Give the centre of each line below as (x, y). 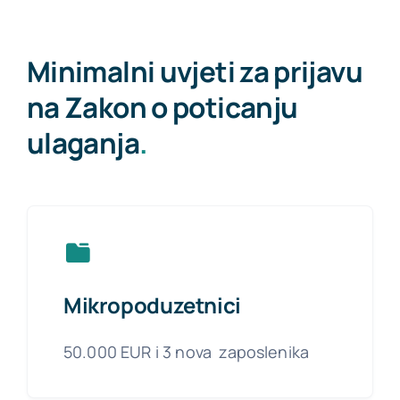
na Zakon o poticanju (162, 107)
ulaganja (83, 143)
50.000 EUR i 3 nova (141, 352)
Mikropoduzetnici (152, 305)
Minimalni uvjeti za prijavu (194, 71)
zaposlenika (264, 352)
